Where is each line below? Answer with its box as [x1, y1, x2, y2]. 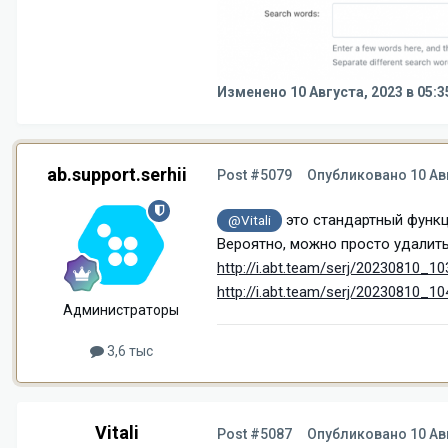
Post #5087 [217, 425, 292, 442]
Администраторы [63, 301, 179, 318]
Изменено [217, 84, 290, 101]
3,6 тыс [103, 342, 153, 359]
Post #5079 [217, 167, 292, 184]
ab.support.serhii [47, 163, 187, 185]
